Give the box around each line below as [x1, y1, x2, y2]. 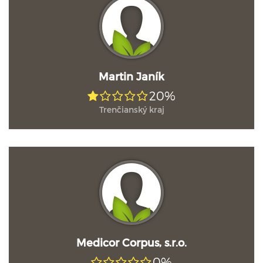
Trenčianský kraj [99, 104, 164, 114]
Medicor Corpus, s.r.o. [76, 236, 187, 248]
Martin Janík [99, 70, 164, 82]
